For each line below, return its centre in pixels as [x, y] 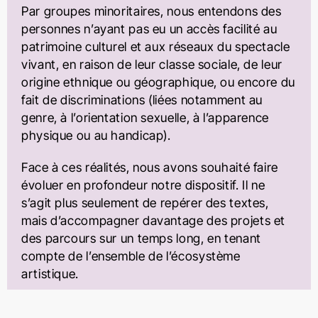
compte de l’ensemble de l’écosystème [131, 256]
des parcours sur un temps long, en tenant [141, 238]
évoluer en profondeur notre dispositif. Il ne [143, 185]
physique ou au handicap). [96, 135]
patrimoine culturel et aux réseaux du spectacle [156, 46]
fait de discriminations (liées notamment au [142, 99]
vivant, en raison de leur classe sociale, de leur [152, 64]
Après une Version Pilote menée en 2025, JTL [150, 305]
